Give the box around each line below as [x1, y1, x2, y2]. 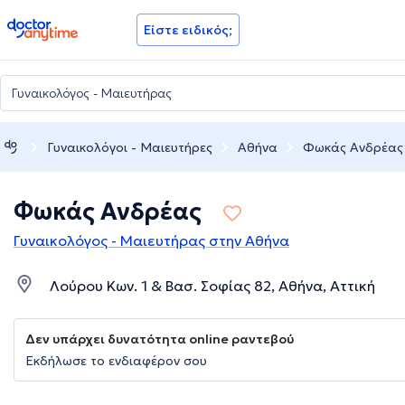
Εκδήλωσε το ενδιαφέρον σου [25, 353, 207, 370]
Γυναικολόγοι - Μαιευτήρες [47, 138, 212, 155]
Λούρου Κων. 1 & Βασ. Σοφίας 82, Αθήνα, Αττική [50, 277, 375, 296]
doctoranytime [6, 16, 108, 34]
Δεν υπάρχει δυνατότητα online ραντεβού [25, 331, 294, 348]
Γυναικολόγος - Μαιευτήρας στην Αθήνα [14, 231, 289, 250]
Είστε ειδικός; [144, 22, 232, 38]
